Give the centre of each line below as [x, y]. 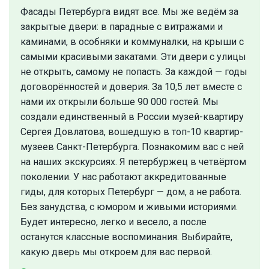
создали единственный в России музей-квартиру [132, 117]
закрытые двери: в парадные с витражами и [122, 27]
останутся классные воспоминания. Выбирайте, [126, 237]
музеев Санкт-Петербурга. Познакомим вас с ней [132, 147]
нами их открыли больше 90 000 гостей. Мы [119, 102]
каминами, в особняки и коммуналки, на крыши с [132, 42]
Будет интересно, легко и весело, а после [113, 222]
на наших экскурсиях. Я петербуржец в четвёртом [133, 162]
